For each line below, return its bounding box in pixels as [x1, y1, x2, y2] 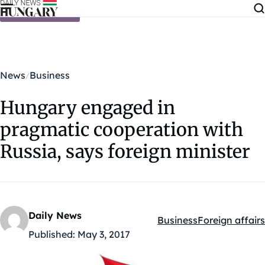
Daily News [28, 209, 82, 221]
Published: [28, 228, 75, 240]
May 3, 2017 [77, 228, 130, 240]
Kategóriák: [157, 221, 209, 233]
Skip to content [9, 5, 71, 17]
